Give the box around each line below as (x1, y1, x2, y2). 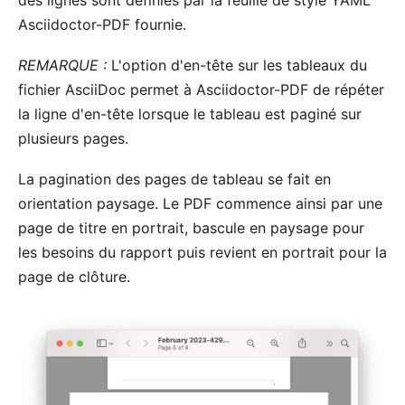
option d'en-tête (122, 55, 233, 74)
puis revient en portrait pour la (173, 242, 387, 261)
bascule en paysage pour (193, 218, 364, 237)
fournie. (130, 14, 186, 33)
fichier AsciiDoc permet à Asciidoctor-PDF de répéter (18, 80, 384, 99)
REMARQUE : (18, 55, 107, 74)
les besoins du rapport (18, 242, 173, 261)
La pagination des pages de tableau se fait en (18, 169, 331, 188)
